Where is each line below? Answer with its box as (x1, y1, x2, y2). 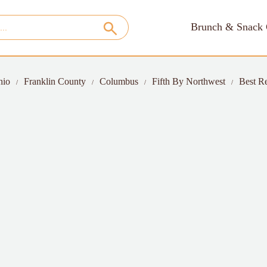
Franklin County (24, 76, 86, 86)
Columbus (100, 76, 138, 86)
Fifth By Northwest (152, 76, 225, 86)
